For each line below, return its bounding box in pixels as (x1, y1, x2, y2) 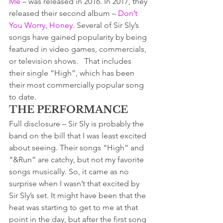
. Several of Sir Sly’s (73, 20, 141, 30)
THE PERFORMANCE (9, 103, 128, 115)
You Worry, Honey (9, 20, 73, 30)
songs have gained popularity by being (9, 32, 149, 42)
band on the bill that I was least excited (9, 130, 148, 140)
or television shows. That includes (9, 56, 133, 66)
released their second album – (9, 8, 118, 18)
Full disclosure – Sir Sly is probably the (9, 118, 146, 128)
